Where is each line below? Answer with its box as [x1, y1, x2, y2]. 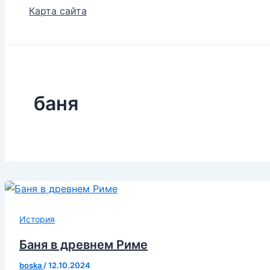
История [19, 214, 55, 225]
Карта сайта [29, 5, 87, 17]
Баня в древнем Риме [19, 237, 148, 252]
